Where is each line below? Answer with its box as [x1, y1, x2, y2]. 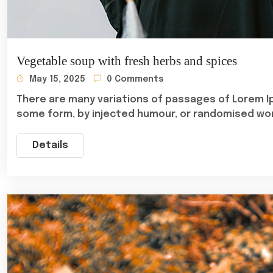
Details [32, 140, 68, 151]
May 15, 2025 [27, 75, 85, 83]
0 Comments [104, 75, 164, 83]
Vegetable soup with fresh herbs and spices [16, 54, 237, 68]
